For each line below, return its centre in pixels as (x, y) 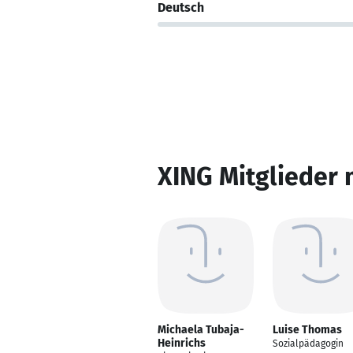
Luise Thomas (307, 330)
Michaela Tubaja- (201, 330)
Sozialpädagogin (308, 344)
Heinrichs (182, 343)
